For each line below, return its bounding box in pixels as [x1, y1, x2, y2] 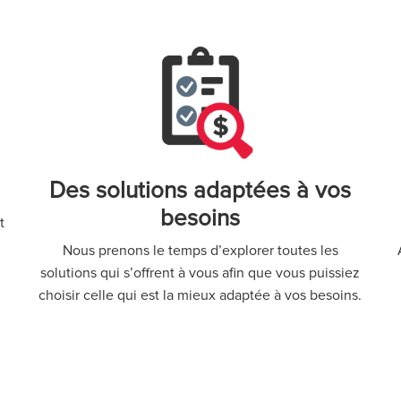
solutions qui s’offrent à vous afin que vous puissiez [40, 264, 361, 283]
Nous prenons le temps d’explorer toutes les [62, 242, 338, 260]
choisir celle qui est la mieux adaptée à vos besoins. [38, 286, 363, 305]
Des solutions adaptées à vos [49, 176, 352, 206]
